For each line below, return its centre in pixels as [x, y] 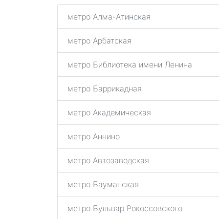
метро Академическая [109, 112]
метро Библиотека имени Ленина [130, 65]
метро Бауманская [103, 184]
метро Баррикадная [105, 88]
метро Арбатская [99, 41]
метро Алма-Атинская [109, 17]
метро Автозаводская [108, 160]
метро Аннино [94, 136]
